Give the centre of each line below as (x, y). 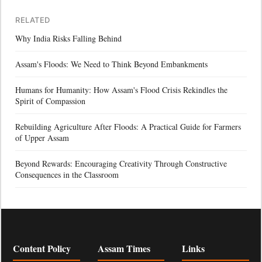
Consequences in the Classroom (67, 174)
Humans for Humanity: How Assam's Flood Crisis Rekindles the (121, 89)
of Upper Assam (42, 137)
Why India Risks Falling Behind (68, 38)
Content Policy (42, 248)
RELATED (33, 20)
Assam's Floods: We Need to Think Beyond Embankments (111, 64)
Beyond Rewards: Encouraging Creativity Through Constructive (121, 163)
